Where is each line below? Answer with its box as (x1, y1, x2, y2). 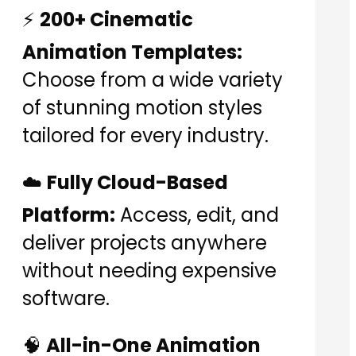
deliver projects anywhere (22, 230, 267, 257)
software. (22, 285, 110, 312)
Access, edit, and (115, 202, 279, 229)
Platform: (22, 202, 115, 229)
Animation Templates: (22, 39, 242, 66)
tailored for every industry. (22, 122, 269, 149)
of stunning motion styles (22, 95, 262, 122)
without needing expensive (22, 257, 277, 284)
